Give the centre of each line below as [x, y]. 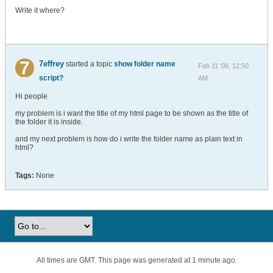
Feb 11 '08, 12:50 [223, 66]
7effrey [52, 64]
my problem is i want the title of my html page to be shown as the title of [132, 113]
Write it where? [40, 10]
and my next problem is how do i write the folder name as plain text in [129, 139]
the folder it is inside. [49, 122]
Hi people [31, 96]
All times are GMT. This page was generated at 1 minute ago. [136, 260]
